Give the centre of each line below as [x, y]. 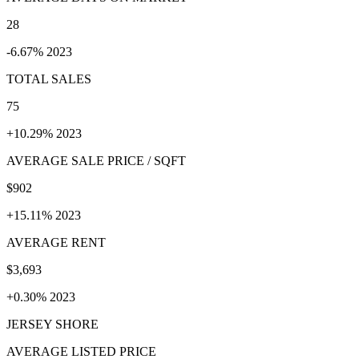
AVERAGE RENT [56, 242]
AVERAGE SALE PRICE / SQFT [96, 160]
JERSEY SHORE [52, 324]
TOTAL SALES [49, 79]
